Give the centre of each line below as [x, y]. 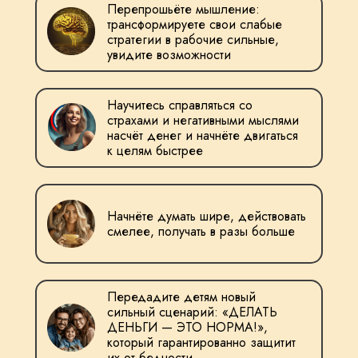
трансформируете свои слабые [195, 24]
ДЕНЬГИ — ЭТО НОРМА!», [187, 327]
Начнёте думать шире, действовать [207, 216]
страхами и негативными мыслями [203, 120]
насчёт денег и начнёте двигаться [203, 135]
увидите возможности [169, 55]
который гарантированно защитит [201, 342]
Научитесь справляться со [180, 105]
